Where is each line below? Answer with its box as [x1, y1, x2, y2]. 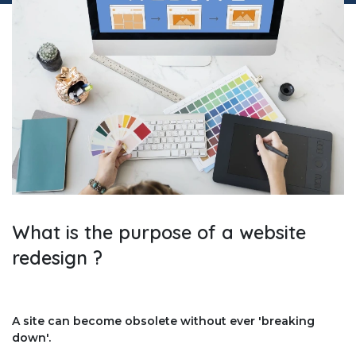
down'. [12, 330, 51, 345]
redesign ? [12, 246, 103, 269]
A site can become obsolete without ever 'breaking [12, 313, 315, 328]
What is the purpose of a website [12, 220, 306, 244]
